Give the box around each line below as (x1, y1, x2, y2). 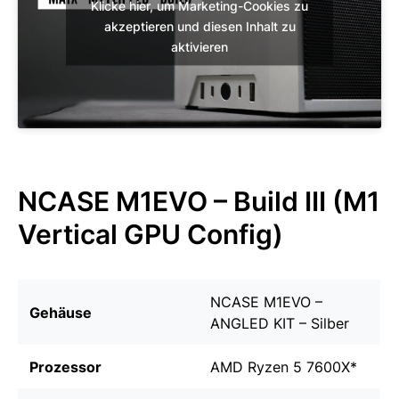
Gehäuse (29, 304, 92, 322)
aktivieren (171, 38, 228, 54)
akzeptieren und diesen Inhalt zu (103, 18, 296, 34)
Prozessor (29, 358, 102, 377)
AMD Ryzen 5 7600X (210, 358, 350, 377)
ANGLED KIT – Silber (210, 314, 349, 333)
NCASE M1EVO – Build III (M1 (18, 185, 379, 218)
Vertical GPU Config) (18, 218, 283, 251)
